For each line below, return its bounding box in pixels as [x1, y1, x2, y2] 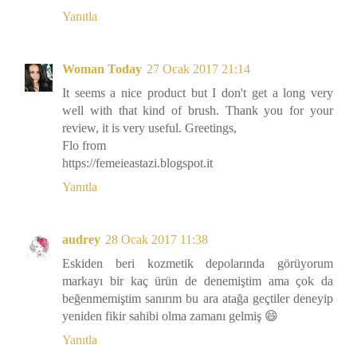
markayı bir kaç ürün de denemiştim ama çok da [62, 273, 333, 288]
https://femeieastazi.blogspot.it [62, 155, 213, 170]
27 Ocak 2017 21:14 [147, 61, 250, 76]
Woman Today [62, 61, 142, 76]
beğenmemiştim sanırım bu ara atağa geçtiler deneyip [62, 291, 333, 305]
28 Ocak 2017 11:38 [105, 232, 208, 246]
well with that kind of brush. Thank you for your [62, 103, 333, 117]
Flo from [62, 138, 106, 152]
